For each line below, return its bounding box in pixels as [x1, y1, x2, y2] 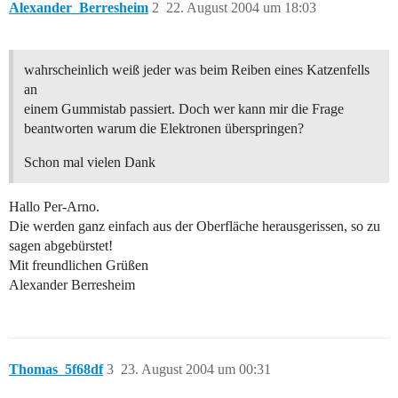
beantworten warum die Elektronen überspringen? [24, 121, 304, 137]
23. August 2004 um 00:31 [121, 362, 271, 378]
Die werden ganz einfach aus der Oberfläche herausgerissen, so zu [9, 219, 380, 235]
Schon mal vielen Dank [24, 155, 155, 171]
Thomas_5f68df [9, 362, 103, 378]
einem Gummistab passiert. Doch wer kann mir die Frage [24, 101, 344, 117]
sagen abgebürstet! [9, 238, 113, 254]
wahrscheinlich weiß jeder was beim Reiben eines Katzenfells [24, 62, 370, 78]
